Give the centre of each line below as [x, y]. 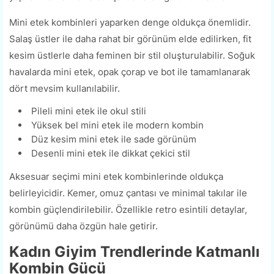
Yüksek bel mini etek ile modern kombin [117, 125]
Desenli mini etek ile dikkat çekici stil [111, 154]
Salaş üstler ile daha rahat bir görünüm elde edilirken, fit [130, 39]
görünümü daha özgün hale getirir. [83, 226]
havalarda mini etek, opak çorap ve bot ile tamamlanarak [130, 72]
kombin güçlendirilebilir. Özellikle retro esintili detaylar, [128, 210]
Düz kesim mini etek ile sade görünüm [114, 139]
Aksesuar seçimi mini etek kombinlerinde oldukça [116, 177]
